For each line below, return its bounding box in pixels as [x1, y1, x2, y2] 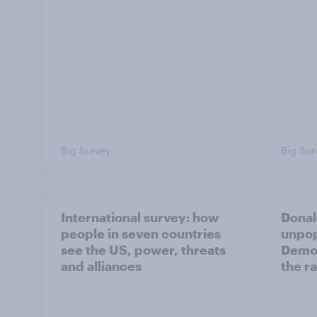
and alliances [61, 258, 142, 274]
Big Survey [61, 144, 110, 156]
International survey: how [61, 209, 219, 225]
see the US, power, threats [61, 242, 226, 258]
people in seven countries [61, 226, 221, 241]
